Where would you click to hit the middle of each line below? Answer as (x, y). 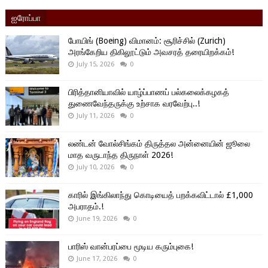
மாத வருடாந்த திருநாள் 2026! (120, 155)
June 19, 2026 (97, 218)
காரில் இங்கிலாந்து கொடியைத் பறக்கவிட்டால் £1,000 (160, 195)
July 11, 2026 (95, 115)
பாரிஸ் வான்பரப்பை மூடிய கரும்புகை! (130, 246)
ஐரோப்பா (26, 17)
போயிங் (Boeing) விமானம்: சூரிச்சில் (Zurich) (147, 40)
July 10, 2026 (95, 167)
